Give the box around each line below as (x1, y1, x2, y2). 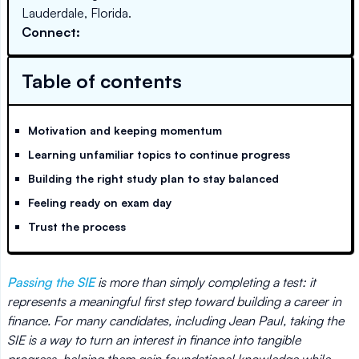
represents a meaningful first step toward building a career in (7, 293, 341, 309)
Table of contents (22, 69, 182, 93)
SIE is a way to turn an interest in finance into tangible (7, 332, 301, 348)
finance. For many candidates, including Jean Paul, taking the (7, 313, 344, 329)
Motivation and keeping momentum (28, 123, 222, 137)
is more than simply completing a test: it (95, 274, 316, 290)
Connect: (22, 24, 80, 40)
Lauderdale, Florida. (22, 5, 131, 21)
